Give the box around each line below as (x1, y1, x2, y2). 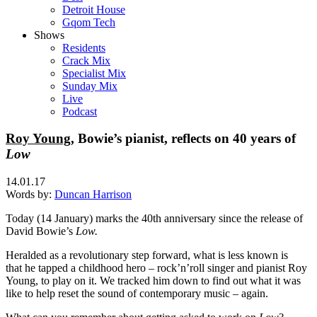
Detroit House (62, 3, 125, 16)
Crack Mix (62, 54, 110, 67)
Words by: (6, 188, 54, 201)
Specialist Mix (62, 67, 126, 79)
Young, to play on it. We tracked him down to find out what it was (6, 275, 301, 287)
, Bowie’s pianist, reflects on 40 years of (71, 131, 296, 146)
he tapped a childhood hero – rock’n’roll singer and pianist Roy (25, 262, 307, 275)
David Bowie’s (6, 225, 76, 238)
